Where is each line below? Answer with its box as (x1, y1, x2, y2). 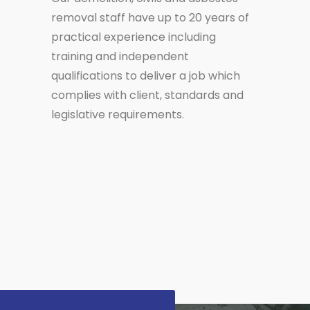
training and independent (51, 48, 189, 64)
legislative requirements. (51, 106, 184, 122)
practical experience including (51, 28, 216, 45)
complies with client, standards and (51, 86, 244, 103)
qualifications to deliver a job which (51, 67, 240, 84)
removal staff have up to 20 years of (51, 9, 249, 26)
